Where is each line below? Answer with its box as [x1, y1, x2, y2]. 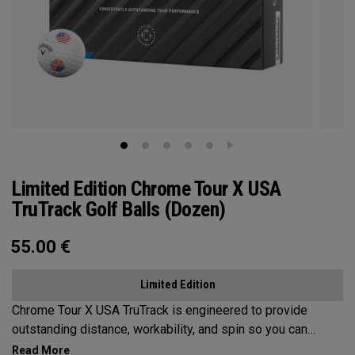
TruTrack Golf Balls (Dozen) [12, 197, 226, 221]
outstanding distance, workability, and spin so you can [12, 322, 307, 337]
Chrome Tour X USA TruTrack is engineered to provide [12, 303, 307, 318]
